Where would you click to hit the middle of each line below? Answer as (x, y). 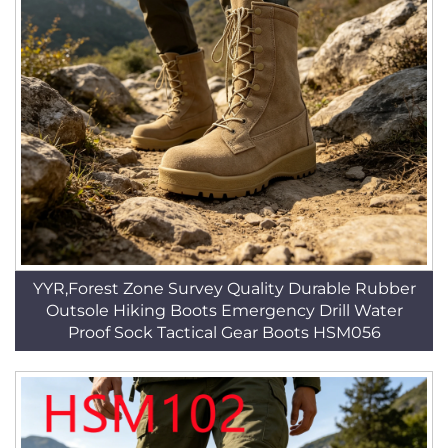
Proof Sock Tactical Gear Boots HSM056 (224, 332)
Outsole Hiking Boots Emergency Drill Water (224, 310)
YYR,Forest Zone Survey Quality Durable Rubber (224, 288)
